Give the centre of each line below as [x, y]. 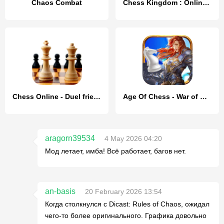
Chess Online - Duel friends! [97, 96]
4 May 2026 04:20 [133, 138]
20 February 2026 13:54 [123, 191]
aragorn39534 [70, 138]
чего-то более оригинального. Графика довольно [126, 215]
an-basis [60, 191]
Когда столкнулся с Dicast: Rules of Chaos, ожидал [127, 204]
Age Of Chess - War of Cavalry [203, 96]
